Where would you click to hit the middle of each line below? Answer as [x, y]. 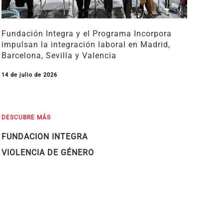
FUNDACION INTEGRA [44, 136]
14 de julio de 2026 [29, 75]
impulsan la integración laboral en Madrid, [86, 44]
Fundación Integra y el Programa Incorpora [86, 33]
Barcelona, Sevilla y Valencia [59, 55]
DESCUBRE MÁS [26, 117]
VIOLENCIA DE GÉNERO [48, 152]
